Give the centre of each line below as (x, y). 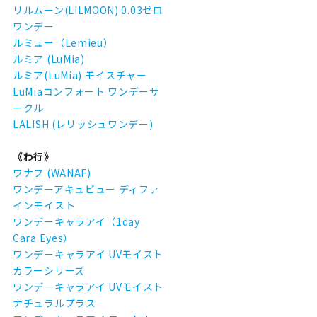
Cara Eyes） (43, 238)
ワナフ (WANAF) (52, 173)
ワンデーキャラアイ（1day (76, 221)
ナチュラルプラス (54, 303)
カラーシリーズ (49, 270)
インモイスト (44, 205)
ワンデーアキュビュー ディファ (86, 189)
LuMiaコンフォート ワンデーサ (86, 91)
